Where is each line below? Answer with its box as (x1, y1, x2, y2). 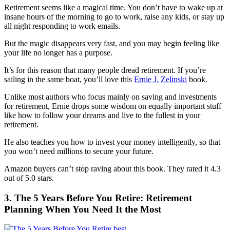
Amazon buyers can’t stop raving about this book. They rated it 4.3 (4, 164, 221, 173)
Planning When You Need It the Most (4, 203, 161, 215)
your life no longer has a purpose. (4, 48, 112, 57)
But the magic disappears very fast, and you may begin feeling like (4, 39, 219, 48)
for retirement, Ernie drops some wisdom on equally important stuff (4, 102, 221, 110)
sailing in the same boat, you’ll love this (4, 75, 134, 84)
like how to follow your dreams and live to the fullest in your (4, 111, 200, 120)
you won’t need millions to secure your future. (4, 147, 154, 156)
